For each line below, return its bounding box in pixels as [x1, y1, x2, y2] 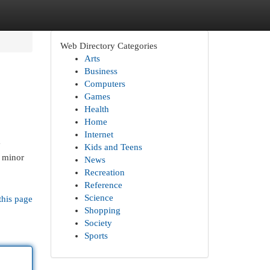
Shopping [84, 206, 121, 215]
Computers [84, 79, 125, 89]
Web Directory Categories [60, 41, 157, 51]
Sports [84, 231, 108, 240]
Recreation [84, 168, 125, 177]
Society [84, 218, 112, 228]
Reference [84, 180, 122, 190]
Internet [84, 130, 113, 139]
